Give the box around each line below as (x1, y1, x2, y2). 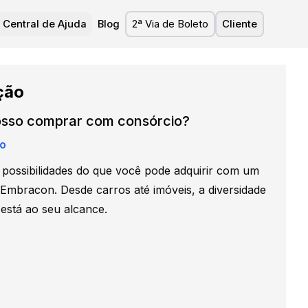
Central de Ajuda (3, 18, 87, 30)
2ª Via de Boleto (132, 18, 208, 30)
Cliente (222, 18, 257, 30)
